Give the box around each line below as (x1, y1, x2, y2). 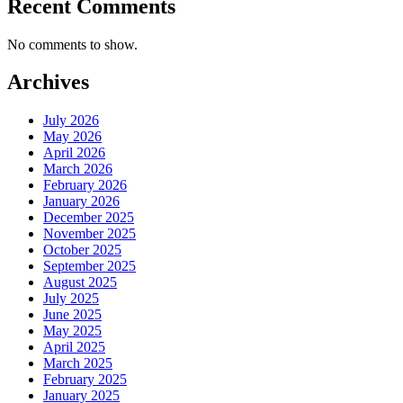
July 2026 (43, 112, 99, 129)
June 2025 (43, 307, 102, 323)
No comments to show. (7, 36, 138, 52)
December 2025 (43, 210, 134, 226)
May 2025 (43, 323, 102, 339)
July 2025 (43, 291, 99, 307)
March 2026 (43, 161, 112, 177)
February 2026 (43, 177, 127, 193)
